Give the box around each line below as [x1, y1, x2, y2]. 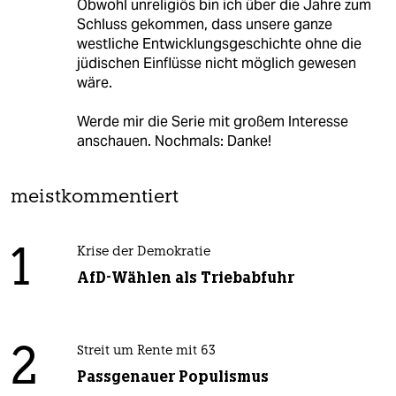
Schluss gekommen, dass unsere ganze [76, 14, 332, 34]
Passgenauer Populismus [76, 366, 269, 386]
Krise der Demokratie [76, 245, 210, 259]
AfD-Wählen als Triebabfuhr [76, 267, 294, 287]
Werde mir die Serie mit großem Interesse [76, 111, 348, 131]
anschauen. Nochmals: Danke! [76, 131, 271, 150]
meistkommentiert [11, 187, 179, 207]
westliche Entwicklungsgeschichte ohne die [76, 34, 362, 53]
